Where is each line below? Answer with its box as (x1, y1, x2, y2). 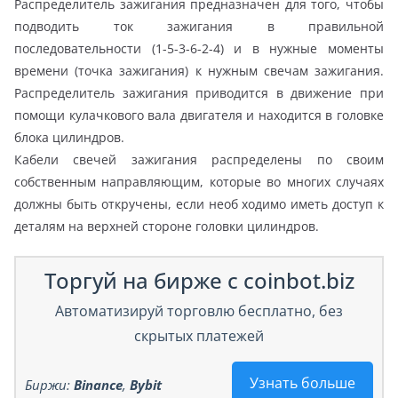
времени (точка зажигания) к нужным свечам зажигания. (14, 61, 384, 79)
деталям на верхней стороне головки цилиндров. (14, 217, 319, 235)
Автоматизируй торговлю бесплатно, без (55, 300, 343, 321)
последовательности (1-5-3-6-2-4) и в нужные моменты (14, 39, 384, 57)
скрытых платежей (134, 325, 264, 346)
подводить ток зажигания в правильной (14, 17, 384, 35)
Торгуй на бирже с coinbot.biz (44, 265, 354, 295)
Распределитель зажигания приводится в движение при (14, 84, 384, 101)
